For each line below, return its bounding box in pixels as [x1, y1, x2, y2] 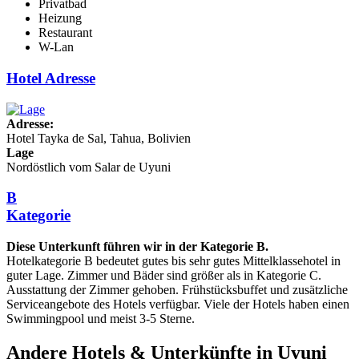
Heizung [38, 11, 82, 26]
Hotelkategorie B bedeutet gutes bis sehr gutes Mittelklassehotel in [6, 254, 341, 268]
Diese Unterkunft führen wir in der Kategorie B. [6, 240, 268, 253]
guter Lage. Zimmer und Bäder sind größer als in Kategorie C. [6, 268, 321, 282]
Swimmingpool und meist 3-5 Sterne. [6, 312, 195, 325]
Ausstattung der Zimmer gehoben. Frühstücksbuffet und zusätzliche [6, 283, 348, 296]
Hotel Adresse [6, 69, 95, 87]
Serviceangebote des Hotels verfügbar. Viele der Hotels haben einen [6, 297, 349, 311]
